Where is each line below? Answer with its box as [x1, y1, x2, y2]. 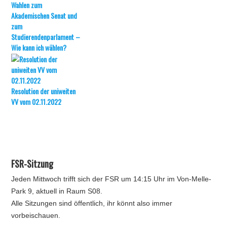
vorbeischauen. [11, 211, 61, 219]
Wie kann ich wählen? [11, 42, 67, 53]
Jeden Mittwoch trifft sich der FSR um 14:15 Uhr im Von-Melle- [11, 175, 212, 183]
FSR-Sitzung [11, 157, 54, 170]
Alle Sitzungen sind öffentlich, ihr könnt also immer [11, 199, 173, 207]
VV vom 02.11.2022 [11, 96, 62, 107]
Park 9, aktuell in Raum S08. [11, 187, 103, 195]
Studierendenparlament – [11, 31, 81, 42]
